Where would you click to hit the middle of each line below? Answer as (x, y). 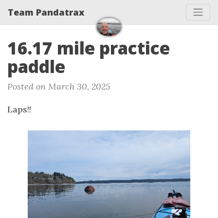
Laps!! (19, 109)
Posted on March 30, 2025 (59, 86)
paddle (36, 66)
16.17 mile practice (89, 48)
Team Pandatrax (46, 12)
